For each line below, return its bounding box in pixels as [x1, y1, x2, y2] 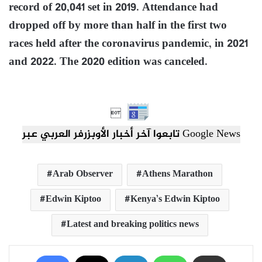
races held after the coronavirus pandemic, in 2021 [9, 35, 248, 53]
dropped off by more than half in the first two [9, 16, 227, 35]
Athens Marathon [142, 166, 213, 182]
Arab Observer [52, 166, 113, 182]
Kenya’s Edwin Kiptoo [130, 191, 220, 208]
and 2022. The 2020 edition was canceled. [9, 53, 208, 71]
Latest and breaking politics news [66, 216, 199, 233]
